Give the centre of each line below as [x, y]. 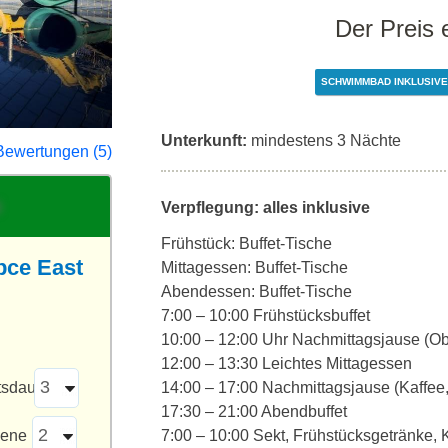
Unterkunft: [204, 140]
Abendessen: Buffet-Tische [256, 291]
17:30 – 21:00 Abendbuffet [254, 411]
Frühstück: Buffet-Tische [246, 243]
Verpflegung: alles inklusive [265, 207]
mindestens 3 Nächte [326, 140]
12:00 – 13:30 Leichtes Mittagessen [286, 363]
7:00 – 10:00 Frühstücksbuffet [265, 315]
